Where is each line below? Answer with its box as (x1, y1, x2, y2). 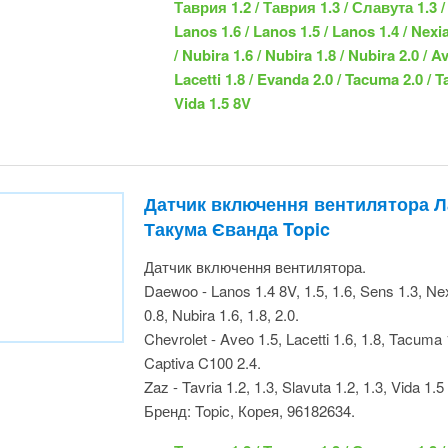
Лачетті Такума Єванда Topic (135, 116, 406, 140)
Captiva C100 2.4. (135, 251, 254, 271)
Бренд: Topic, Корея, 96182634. (135, 299, 362, 319)
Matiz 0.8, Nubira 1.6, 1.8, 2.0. (135, 203, 337, 223)
